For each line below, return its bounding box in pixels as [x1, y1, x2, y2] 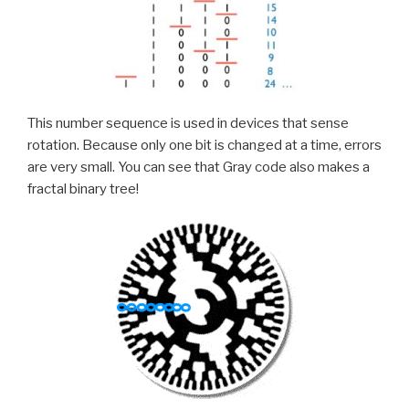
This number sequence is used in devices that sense [27, 114, 349, 131]
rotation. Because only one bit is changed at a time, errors [27, 136, 382, 153]
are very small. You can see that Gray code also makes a [27, 158, 370, 175]
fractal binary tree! [27, 180, 139, 197]
